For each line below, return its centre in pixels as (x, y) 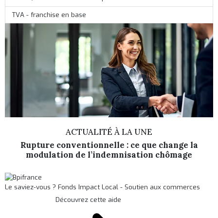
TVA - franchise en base (49, 15)
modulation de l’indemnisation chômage (109, 154)
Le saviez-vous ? (32, 187)
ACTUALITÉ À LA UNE (109, 132)
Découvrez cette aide (89, 200)
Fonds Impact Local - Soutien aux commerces (129, 187)
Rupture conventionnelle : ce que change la (109, 145)
